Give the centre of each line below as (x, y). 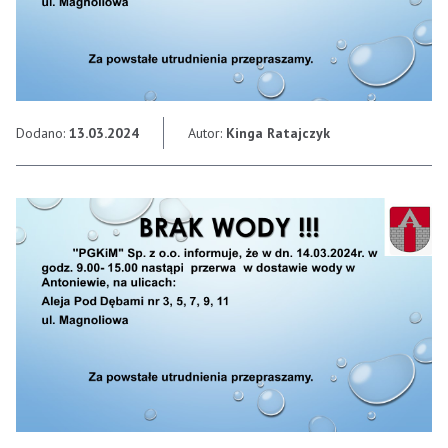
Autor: (207, 133)
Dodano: (42, 133)
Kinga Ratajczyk (278, 133)
